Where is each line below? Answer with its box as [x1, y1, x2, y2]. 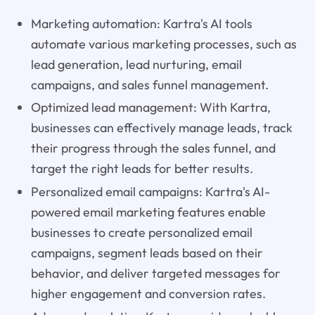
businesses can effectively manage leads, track [30, 120, 292, 136]
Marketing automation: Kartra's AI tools [30, 15, 252, 32]
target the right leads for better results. [30, 160, 253, 177]
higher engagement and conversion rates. [30, 285, 266, 302]
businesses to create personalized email [30, 224, 252, 241]
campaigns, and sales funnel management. [30, 76, 269, 93]
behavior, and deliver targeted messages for [30, 265, 281, 282]
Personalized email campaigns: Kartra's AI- [30, 184, 270, 200]
